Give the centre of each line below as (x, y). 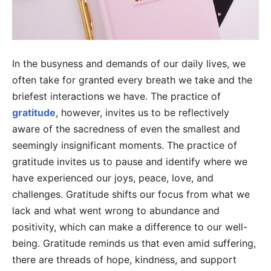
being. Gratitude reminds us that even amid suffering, (134, 243)
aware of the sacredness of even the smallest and (126, 129)
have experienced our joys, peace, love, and (113, 178)
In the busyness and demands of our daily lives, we (129, 64)
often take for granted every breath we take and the (132, 80)
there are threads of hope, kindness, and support (124, 260)
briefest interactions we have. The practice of (116, 96)
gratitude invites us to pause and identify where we (130, 162)
